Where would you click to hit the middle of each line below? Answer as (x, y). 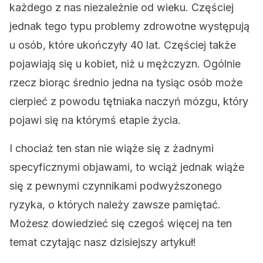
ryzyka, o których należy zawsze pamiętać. (115, 205)
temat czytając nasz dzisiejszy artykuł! (103, 242)
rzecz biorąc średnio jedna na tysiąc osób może (126, 82)
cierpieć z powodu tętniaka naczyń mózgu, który (129, 101)
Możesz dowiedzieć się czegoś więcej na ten (121, 223)
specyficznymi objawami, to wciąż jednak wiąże (127, 167)
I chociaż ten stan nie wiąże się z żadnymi (112, 148)
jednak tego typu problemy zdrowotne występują (129, 26)
